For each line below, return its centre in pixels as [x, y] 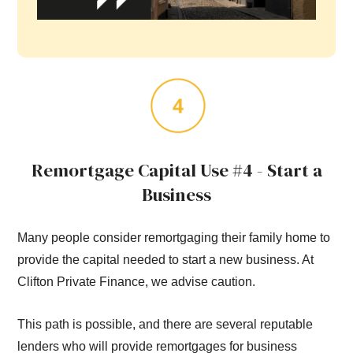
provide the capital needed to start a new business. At [166, 259]
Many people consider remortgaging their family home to [174, 237]
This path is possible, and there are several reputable [165, 325]
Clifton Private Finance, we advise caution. [137, 281]
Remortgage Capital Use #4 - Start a [176, 170]
